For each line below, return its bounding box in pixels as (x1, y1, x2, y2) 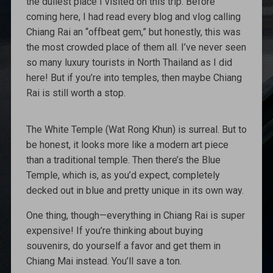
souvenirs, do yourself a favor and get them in (26, 239, 221, 252)
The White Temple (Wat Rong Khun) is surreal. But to (26, 123, 247, 135)
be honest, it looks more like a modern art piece (26, 138, 229, 151)
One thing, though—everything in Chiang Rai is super (26, 209, 245, 221)
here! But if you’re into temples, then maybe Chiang (26, 71, 242, 83)
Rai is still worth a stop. (26, 87, 126, 99)
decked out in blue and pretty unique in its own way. (26, 184, 244, 196)
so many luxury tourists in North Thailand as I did (26, 56, 232, 68)
